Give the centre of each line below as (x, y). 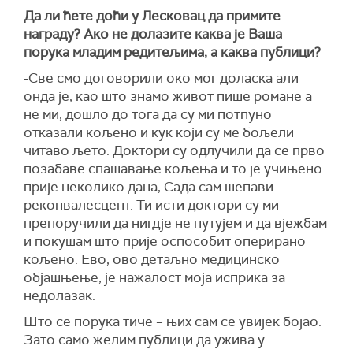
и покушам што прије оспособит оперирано (165, 242)
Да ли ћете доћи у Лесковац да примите (152, 16)
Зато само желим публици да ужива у (144, 340)
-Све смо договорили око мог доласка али (161, 78)
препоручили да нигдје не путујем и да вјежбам (175, 223)
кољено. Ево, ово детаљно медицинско (152, 260)
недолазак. (59, 296)
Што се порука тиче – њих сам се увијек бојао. (173, 322)
